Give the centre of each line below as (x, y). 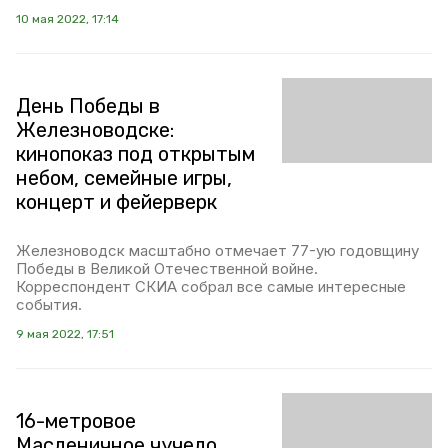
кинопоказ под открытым (135, 154)
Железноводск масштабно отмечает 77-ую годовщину (217, 251)
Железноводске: (95, 130)
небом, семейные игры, (124, 178)
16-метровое (76, 421)
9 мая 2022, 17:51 (65, 334)
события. (49, 305)
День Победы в (88, 106)
